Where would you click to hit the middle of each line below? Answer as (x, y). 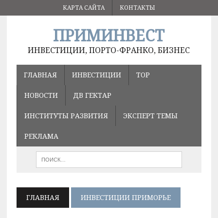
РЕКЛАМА (41, 136)
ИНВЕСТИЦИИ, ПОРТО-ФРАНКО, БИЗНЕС (109, 50)
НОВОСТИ (41, 95)
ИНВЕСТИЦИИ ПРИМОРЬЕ (126, 197)
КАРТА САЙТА (83, 8)
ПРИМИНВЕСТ (109, 35)
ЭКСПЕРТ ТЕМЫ (150, 116)
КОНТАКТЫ (137, 8)
